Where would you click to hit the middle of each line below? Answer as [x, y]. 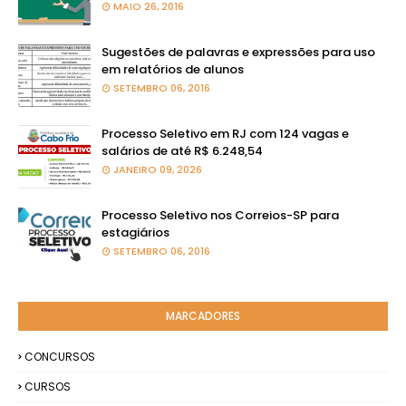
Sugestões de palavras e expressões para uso [238, 52]
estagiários [135, 232]
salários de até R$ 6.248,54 [182, 151]
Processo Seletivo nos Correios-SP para [220, 215]
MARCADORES [203, 316]
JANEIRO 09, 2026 [158, 169]
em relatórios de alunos [173, 69]
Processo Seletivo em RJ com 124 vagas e [225, 134]
